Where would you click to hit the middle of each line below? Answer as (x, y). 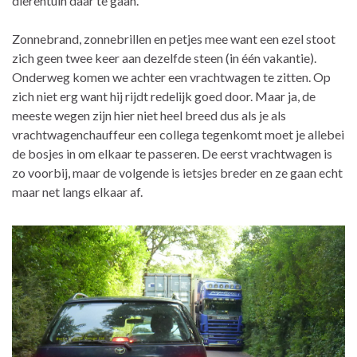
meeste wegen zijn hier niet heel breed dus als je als (149, 116)
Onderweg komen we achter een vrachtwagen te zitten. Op (171, 77)
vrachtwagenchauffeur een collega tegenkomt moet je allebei (178, 135)
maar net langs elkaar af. (77, 192)
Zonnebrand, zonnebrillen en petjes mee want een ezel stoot (174, 39)
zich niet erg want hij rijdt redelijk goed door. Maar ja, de (164, 96)
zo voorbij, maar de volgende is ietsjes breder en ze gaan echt (177, 173)
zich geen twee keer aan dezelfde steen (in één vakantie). (164, 58)
